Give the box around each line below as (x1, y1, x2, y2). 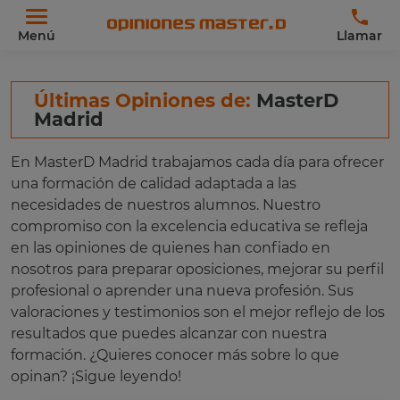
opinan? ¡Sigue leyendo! (11, 368, 181, 385)
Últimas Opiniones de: (34, 89, 256, 112)
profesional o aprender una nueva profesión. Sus (11, 282, 354, 299)
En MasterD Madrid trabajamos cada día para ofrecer (11, 154, 384, 171)
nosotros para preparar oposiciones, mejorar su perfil (11, 261, 384, 278)
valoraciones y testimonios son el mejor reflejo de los (11, 304, 385, 321)
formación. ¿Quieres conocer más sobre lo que (11, 346, 339, 363)
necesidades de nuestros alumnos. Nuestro (11, 196, 321, 213)
